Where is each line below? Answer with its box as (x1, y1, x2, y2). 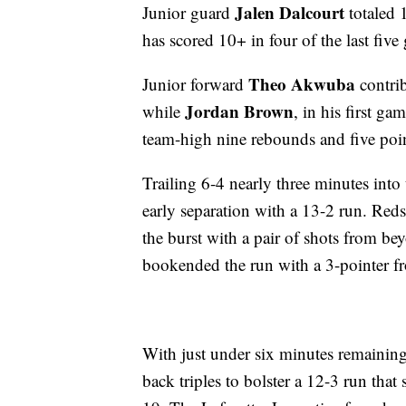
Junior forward (142, 72, 248, 96)
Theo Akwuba (248, 72, 355, 97)
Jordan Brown (185, 99, 294, 124)
